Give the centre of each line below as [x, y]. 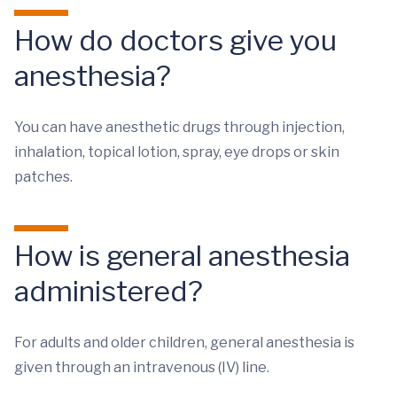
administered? [109, 291]
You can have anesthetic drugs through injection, [179, 127]
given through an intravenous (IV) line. [142, 367]
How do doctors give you [175, 40]
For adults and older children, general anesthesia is [184, 343]
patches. [43, 177]
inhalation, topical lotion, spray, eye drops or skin [177, 152]
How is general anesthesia [182, 256]
